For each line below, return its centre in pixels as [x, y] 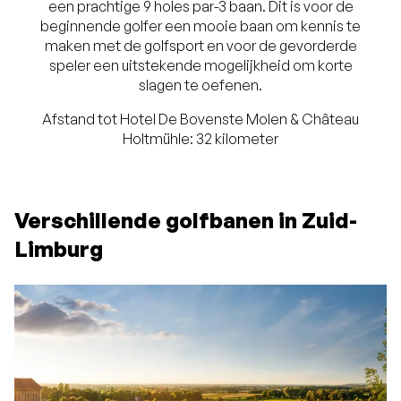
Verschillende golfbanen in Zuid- [186, 221]
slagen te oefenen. [200, 85]
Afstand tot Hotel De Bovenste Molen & [172, 119]
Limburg [59, 249]
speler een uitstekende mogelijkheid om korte [200, 66]
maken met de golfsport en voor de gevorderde [200, 46]
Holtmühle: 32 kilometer [200, 139]
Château [330, 119]
